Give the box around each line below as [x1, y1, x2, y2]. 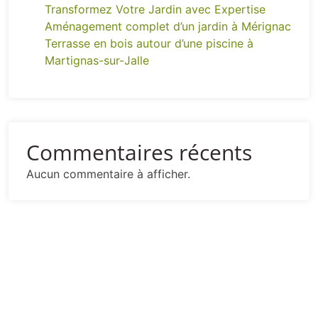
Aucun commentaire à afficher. [26, 167, 190, 182]
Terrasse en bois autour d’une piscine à [45, 36, 253, 51]
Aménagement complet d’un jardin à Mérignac [45, 19, 291, 34]
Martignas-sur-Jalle [45, 53, 149, 68]
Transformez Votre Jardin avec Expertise [45, 2, 265, 17]
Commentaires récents [26, 138, 252, 168]
